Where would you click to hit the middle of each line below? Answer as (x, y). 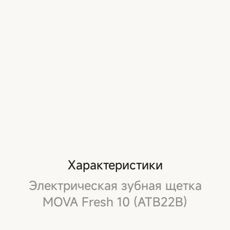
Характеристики (115, 165)
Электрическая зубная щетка (115, 185)
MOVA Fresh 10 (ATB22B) (115, 202)
